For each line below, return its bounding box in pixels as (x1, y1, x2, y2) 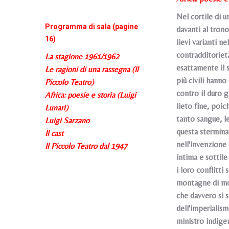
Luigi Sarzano (45, 116, 89, 125)
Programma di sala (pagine (45, 22, 138, 31)
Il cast (45, 128, 63, 138)
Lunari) (45, 103, 68, 112)
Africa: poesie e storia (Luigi (45, 90, 136, 100)
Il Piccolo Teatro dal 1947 (45, 141, 127, 151)
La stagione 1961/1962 (45, 52, 119, 61)
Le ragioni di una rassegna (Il (45, 64, 139, 74)
